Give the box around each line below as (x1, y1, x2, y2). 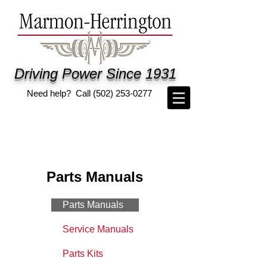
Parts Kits (63, 249, 103, 259)
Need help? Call (27, 88, 93, 98)
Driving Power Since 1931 (14, 66, 176, 82)
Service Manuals (63, 224, 133, 234)
